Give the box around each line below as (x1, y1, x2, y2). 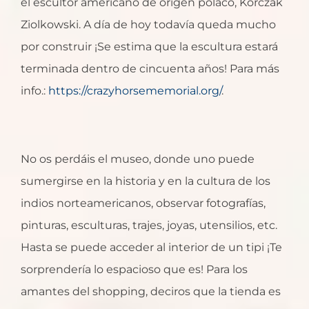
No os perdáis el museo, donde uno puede (21, 152, 255, 166)
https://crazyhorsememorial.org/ (48, 84, 221, 98)
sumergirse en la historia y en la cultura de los (21, 175, 270, 188)
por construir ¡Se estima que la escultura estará (21, 40, 278, 54)
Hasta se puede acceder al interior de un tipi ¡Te (21, 241, 282, 255)
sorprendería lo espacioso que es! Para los (21, 263, 248, 277)
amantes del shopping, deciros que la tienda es (21, 285, 281, 299)
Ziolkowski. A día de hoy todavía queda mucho (21, 18, 276, 32)
